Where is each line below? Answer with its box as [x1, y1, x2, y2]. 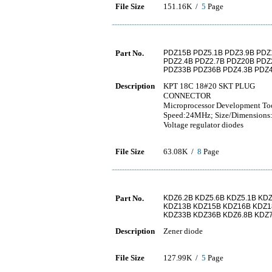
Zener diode [163, 226, 203, 236]
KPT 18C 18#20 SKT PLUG [163, 81, 255, 90]
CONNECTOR [163, 91, 211, 100]
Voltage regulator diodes [163, 120, 243, 129]
